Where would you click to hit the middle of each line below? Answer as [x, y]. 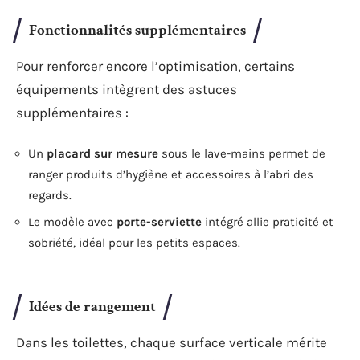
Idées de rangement [92, 306]
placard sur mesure [102, 153]
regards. [50, 195]
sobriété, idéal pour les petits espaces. [134, 243]
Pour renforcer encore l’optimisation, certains [155, 66]
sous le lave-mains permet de [242, 153]
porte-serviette [159, 222]
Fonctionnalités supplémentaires [137, 30]
